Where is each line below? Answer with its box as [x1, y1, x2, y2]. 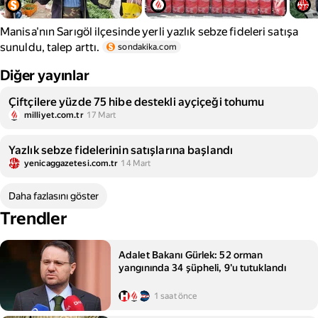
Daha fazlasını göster [9, 190, 99, 202]
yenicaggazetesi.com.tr [24, 158, 119, 168]
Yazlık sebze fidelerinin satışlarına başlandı [9, 143, 234, 157]
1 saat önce [154, 291, 197, 301]
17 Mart [86, 110, 116, 120]
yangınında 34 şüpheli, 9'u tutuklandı [119, 262, 287, 273]
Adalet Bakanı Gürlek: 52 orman [119, 249, 263, 261]
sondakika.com [118, 42, 177, 52]
